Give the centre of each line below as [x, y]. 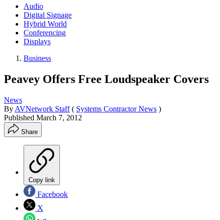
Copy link [42, 180]
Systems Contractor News [116, 109]
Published [20, 117]
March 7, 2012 [59, 117]
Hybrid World [45, 24]
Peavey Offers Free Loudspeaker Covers [106, 79]
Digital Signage [48, 15]
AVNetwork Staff [42, 109]
